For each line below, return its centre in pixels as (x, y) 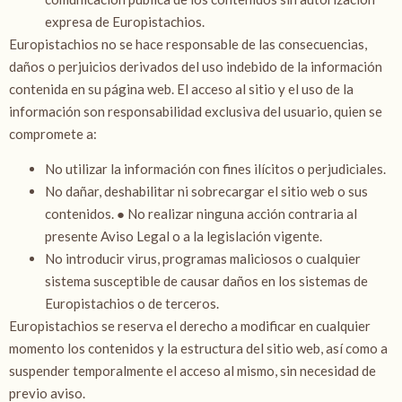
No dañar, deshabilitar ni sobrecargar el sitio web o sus (206, 192)
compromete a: (54, 133)
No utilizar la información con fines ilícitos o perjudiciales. (217, 169)
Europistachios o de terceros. (132, 304)
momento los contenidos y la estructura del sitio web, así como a (198, 349)
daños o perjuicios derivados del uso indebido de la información (196, 66)
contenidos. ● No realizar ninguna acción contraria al (201, 214)
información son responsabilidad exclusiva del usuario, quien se (196, 111)
